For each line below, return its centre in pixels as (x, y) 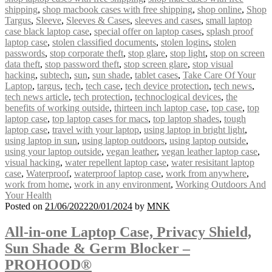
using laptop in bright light (194, 130)
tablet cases (156, 75)
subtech (55, 75)
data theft (22, 64)
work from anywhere (206, 174)
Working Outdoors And (221, 185)
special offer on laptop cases (148, 32)
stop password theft (82, 64)
